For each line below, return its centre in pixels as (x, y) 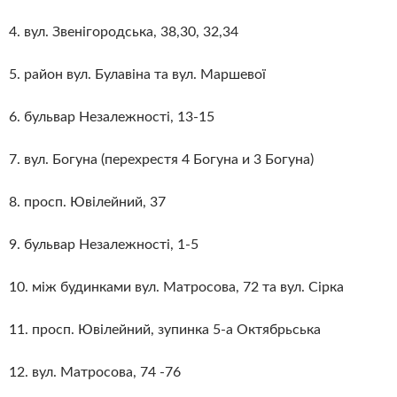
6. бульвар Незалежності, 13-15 (112, 117)
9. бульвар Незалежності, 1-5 (104, 244)
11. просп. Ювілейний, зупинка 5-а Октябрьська (165, 329)
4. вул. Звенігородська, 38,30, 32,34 (124, 31)
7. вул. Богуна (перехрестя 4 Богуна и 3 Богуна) (161, 159)
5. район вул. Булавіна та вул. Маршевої (137, 74)
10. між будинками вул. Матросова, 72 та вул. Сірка (176, 287)
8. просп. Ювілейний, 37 (87, 202)
